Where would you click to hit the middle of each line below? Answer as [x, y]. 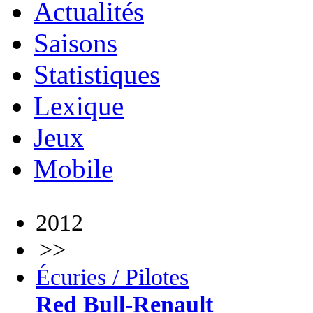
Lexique [79, 106]
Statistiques [97, 74]
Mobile [73, 169]
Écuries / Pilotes [112, 277]
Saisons [75, 43]
